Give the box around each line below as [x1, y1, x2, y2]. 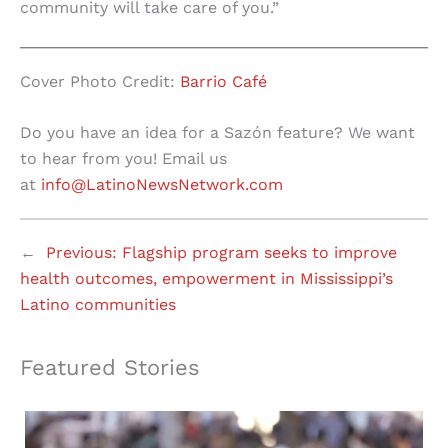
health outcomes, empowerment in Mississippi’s [20, 269, 393, 289]
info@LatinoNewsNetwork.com [41, 175, 283, 195]
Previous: [46, 243, 117, 263]
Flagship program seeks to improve [122, 243, 397, 263]
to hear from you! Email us [20, 149, 227, 169]
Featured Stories [20, 355, 200, 381]
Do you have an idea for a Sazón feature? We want [20, 123, 415, 143]
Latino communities [20, 295, 176, 315]
